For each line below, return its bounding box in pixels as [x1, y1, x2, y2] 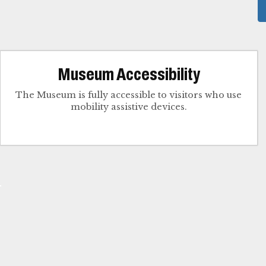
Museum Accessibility [57, 65, 200, 84]
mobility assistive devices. [70, 102, 187, 113]
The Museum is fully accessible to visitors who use [15, 90, 242, 101]
